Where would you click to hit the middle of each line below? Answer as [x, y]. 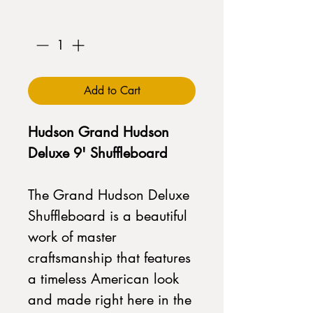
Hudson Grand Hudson [99, 132]
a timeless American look [103, 279]
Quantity [51, 15]
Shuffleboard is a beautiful [108, 216]
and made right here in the [110, 300]
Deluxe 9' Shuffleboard [98, 153]
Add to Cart [112, 90]
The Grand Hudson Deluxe [109, 195]
